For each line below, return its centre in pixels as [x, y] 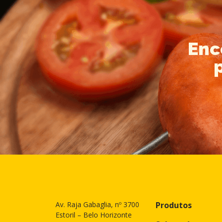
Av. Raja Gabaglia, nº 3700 [97, 205]
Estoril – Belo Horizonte [94, 215]
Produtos [174, 205]
